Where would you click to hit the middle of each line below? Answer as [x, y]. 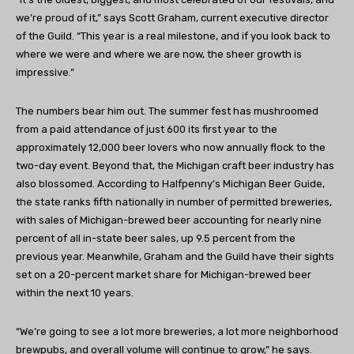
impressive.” [45, 73]
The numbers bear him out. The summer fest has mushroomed [167, 111]
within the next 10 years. [75, 293]
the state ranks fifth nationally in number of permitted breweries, [174, 202]
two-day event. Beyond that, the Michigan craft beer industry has [175, 166]
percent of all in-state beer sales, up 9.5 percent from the [156, 239]
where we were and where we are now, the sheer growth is [159, 55]
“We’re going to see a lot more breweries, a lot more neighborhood [177, 332]
